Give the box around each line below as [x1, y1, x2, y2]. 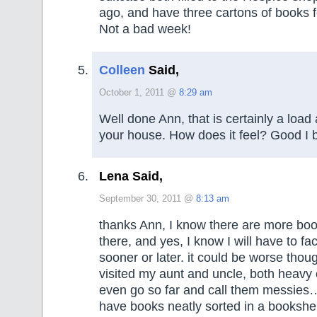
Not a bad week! [99, 22, 191, 37]
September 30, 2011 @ [99, 193, 196, 204]
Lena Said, [99, 168, 163, 183]
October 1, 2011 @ [99, 87, 179, 98]
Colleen [99, 62, 145, 77]
